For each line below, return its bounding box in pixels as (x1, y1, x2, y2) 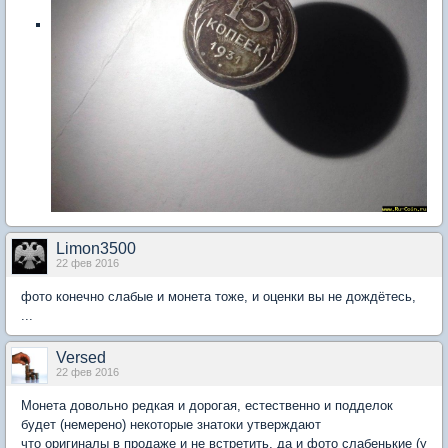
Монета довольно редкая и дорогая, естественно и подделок (21, 398, 393, 414)
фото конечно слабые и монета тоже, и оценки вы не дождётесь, (21, 289, 416, 305)
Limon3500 (56, 240, 136, 258)
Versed (56, 349, 106, 367)
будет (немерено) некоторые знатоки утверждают (21, 417, 321, 433)
